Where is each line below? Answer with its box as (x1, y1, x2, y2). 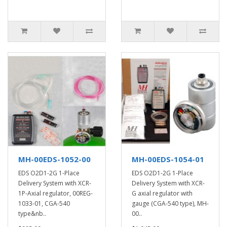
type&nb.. (18, 209, 46, 218)
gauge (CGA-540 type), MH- (132, 199, 209, 208)
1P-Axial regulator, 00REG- (18, 189, 93, 198)
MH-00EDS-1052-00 (18, 154, 91, 164)
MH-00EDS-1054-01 (132, 154, 204, 164)
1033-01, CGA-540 (18, 199, 70, 208)
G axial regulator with (132, 189, 193, 198)
